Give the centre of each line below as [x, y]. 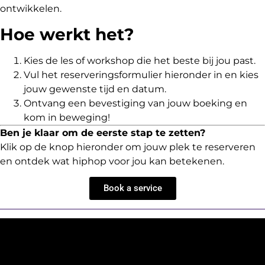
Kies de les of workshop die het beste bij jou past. [140, 60]
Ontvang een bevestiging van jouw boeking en [135, 103]
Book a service [132, 188]
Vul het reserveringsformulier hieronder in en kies [141, 75]
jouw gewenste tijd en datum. [95, 89]
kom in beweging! [67, 117]
